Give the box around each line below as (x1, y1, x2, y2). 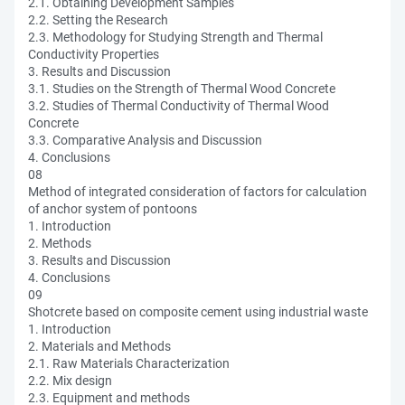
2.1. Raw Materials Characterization (28, 356, 230, 371)
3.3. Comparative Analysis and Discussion (28, 133, 262, 147)
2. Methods (28, 236, 91, 250)
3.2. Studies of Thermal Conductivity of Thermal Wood (28, 99, 329, 113)
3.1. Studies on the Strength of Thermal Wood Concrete (28, 81, 335, 96)
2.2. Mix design (28, 373, 112, 388)
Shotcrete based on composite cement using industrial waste (28, 305, 368, 319)
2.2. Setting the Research (28, 13, 168, 27)
